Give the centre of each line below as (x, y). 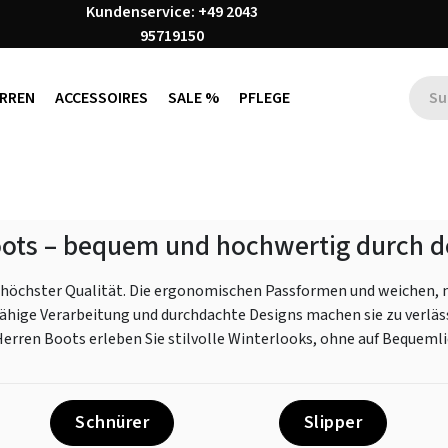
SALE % (193, 98)
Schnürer (112, 422)
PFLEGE (264, 98)
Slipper (332, 422)
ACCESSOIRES (101, 98)
